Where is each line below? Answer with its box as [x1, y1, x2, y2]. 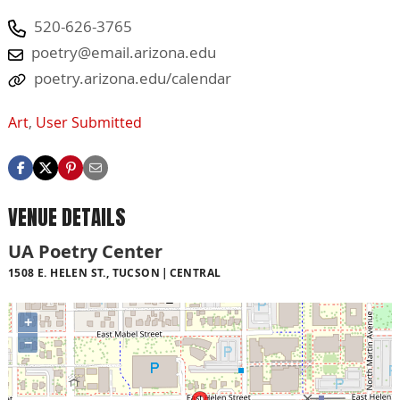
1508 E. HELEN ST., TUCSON [8, 264, 160, 280]
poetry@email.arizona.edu [31, 42, 216, 63]
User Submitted [36, 112, 142, 132]
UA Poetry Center [8, 238, 162, 263]
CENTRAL [169, 264, 221, 280]
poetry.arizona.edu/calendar [34, 68, 231, 89]
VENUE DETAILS [8, 201, 126, 233]
